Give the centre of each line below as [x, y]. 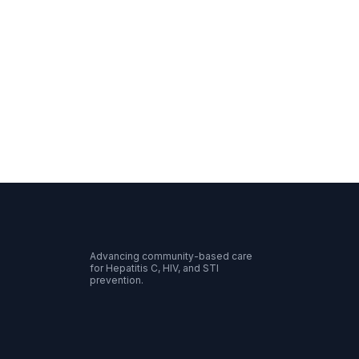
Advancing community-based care [171, 256]
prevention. [117, 280]
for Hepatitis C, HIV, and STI [154, 268]
